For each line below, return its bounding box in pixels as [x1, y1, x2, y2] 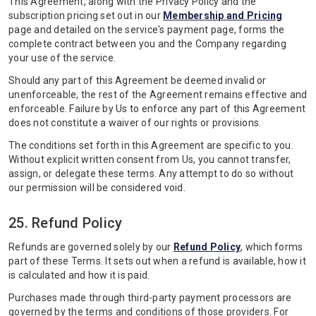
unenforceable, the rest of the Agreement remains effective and [8, 89, 308, 100]
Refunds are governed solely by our [8, 241, 174, 253]
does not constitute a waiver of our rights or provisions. [8, 117, 262, 128]
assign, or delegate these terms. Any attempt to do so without [8, 168, 294, 179]
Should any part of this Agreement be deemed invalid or [8, 75, 267, 86]
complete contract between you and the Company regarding [8, 38, 286, 49]
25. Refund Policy [8, 214, 123, 231]
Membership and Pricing [163, 10, 283, 21]
